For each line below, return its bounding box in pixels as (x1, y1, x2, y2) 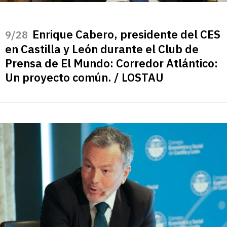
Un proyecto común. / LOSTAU (5, 69, 164, 85)
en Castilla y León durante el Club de (5, 41, 199, 56)
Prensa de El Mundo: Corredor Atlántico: (5, 55, 218, 70)
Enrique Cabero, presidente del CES (32, 26, 220, 42)
